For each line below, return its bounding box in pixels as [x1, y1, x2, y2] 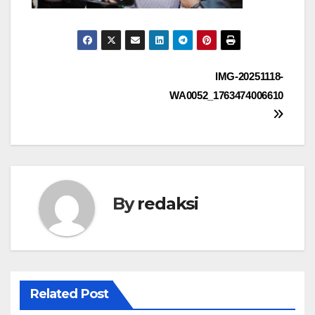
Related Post [30, 285, 108, 302]
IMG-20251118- [214, 70, 283, 83]
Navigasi [31, 67, 122, 95]
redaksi [137, 193, 199, 214]
